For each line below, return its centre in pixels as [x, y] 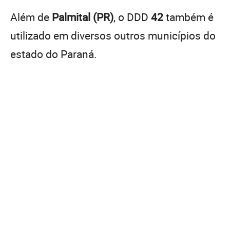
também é [188, 17]
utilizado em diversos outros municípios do [113, 35]
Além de [31, 17]
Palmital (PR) [83, 17]
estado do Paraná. [54, 54]
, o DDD [132, 17]
